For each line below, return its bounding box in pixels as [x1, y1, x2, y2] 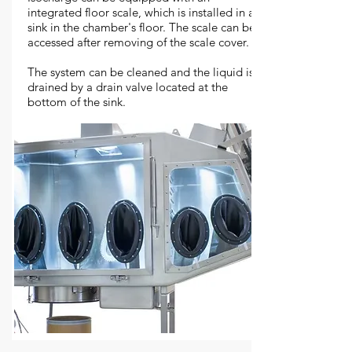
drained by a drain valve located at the [27, 79, 228, 94]
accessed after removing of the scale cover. [27, 35, 252, 49]
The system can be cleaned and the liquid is [27, 64, 254, 79]
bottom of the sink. [27, 94, 126, 109]
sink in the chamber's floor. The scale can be [27, 20, 255, 35]
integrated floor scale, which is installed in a [27, 5, 255, 20]
